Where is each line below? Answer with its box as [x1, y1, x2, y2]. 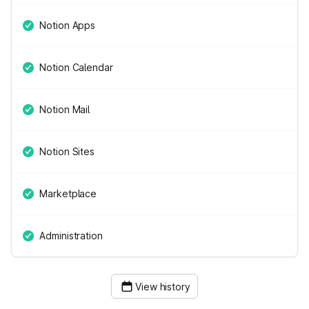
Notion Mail [39, 103, 90, 115]
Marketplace [39, 188, 97, 199]
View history [134, 281, 191, 292]
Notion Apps [39, 19, 96, 31]
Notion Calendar [39, 61, 113, 73]
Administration [39, 230, 103, 241]
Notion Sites [39, 146, 95, 157]
